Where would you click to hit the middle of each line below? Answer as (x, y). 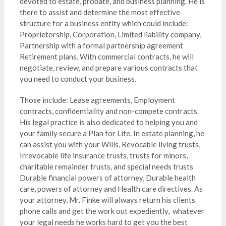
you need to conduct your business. (78, 79)
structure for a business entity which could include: (104, 23)
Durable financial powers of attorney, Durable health (107, 178)
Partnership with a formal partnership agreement (101, 45)
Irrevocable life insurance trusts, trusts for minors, (103, 155)
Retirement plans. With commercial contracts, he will (106, 56)
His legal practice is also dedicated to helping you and (108, 122)
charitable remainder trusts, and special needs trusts (106, 166)
